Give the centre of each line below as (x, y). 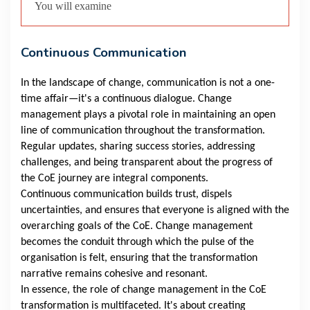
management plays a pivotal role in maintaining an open (148, 115)
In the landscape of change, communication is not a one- (148, 83)
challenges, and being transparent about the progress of (147, 163)
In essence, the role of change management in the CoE (144, 290)
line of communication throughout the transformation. (143, 131)
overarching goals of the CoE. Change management (137, 227)
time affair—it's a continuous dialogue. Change (126, 99)
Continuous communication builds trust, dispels (126, 195)
